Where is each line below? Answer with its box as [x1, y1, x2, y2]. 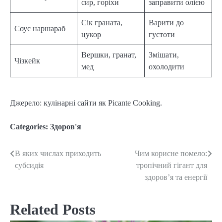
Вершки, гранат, [81, 50, 136, 59]
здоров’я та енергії [145, 172, 207, 181]
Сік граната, [81, 18, 122, 27]
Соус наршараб [14, 24, 65, 33]
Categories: [10, 122, 50, 131]
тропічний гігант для [136, 161, 207, 169]
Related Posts [10, 201, 96, 218]
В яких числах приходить [15, 149, 101, 158]
